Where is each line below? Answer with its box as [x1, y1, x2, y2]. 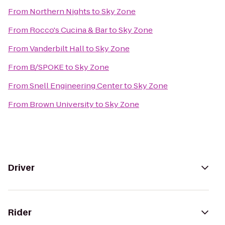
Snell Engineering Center [30, 80, 123, 91]
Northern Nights [30, 6, 90, 17]
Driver [8, 162, 35, 174]
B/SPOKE [30, 62, 64, 72]
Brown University [30, 99, 94, 109]
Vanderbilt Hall [30, 43, 84, 54]
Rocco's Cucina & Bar [30, 25, 107, 35]
